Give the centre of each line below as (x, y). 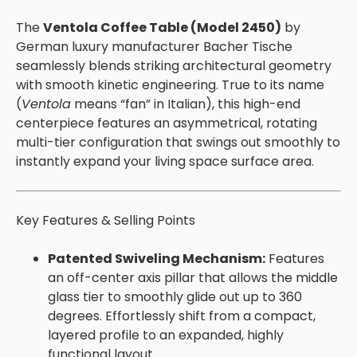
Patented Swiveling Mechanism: (157, 258)
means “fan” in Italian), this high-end (186, 104)
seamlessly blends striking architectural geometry (174, 65)
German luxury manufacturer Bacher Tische (154, 46)
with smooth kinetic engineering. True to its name (170, 84)
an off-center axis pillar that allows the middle (193, 277)
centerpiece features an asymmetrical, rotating (167, 123)
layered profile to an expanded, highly (166, 335)
